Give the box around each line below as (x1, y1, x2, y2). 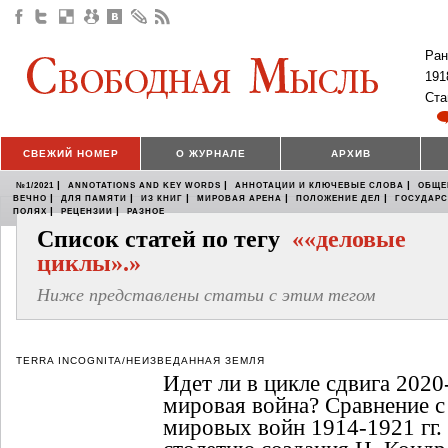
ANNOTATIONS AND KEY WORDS (68, 181, 221, 191)
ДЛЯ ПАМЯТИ (61, 194, 127, 204)
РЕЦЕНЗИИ (61, 207, 113, 217)
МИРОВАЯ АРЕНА (197, 194, 282, 204)
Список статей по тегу (37, 226, 292, 253)
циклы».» (37, 250, 141, 277)
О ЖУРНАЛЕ (175, 148, 246, 160)
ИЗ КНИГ (141, 194, 183, 204)
